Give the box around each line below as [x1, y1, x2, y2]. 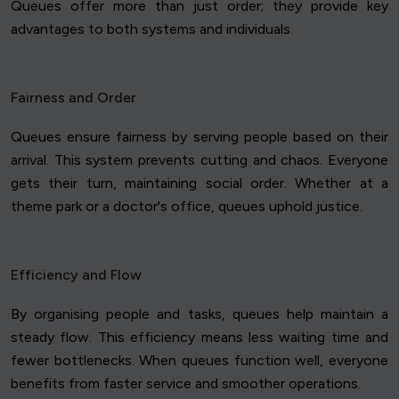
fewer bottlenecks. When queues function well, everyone [11, 352, 388, 370]
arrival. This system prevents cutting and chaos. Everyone [11, 151, 388, 169]
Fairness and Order [11, 89, 136, 107]
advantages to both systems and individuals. [11, 20, 293, 38]
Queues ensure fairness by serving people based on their [11, 128, 388, 146]
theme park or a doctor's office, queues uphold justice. [11, 198, 362, 216]
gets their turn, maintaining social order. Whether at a [11, 175, 388, 192]
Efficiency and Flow [11, 266, 142, 284]
